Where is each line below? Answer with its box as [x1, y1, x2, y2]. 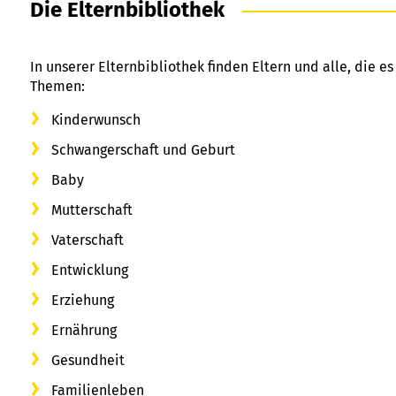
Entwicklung [51, 261, 128, 278]
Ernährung [51, 321, 117, 339]
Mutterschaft [51, 201, 133, 218]
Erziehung [51, 291, 114, 308]
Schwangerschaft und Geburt [51, 141, 235, 158]
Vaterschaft [51, 231, 124, 248]
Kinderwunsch [51, 110, 141, 128]
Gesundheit [51, 351, 125, 369]
